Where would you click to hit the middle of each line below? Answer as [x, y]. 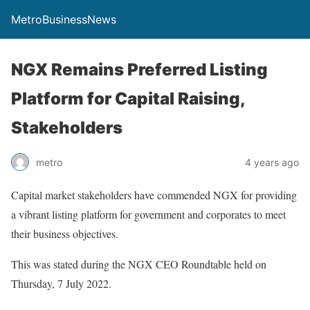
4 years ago [272, 162]
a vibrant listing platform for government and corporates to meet [148, 214]
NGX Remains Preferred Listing [139, 70]
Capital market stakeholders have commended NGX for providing [154, 195]
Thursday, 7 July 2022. [61, 283]
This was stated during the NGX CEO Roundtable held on [139, 264]
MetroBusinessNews [64, 19]
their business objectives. [65, 234]
